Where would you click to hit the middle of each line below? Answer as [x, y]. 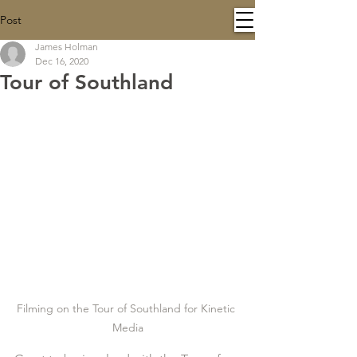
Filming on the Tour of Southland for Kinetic [127, 308]
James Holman [67, 47]
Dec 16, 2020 [62, 61]
